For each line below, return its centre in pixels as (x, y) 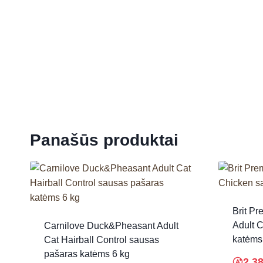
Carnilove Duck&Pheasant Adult (111, 225)
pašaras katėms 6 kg (87, 254)
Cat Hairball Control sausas (102, 240)
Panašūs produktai (104, 140)
